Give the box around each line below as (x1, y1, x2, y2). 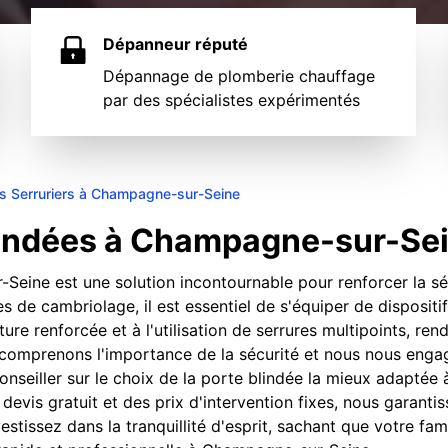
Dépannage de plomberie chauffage (103, 66, 376, 86)
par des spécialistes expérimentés (103, 90, 361, 110)
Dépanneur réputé (103, 34, 249, 54)
